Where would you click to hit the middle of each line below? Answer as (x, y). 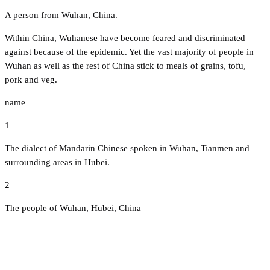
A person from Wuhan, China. (61, 15)
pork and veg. (31, 79)
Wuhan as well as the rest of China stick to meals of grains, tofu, (125, 65)
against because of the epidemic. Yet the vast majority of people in (129, 52)
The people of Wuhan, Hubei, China (73, 208)
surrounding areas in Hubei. (57, 162)
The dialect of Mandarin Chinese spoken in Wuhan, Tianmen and (127, 148)
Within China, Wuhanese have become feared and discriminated (125, 38)
